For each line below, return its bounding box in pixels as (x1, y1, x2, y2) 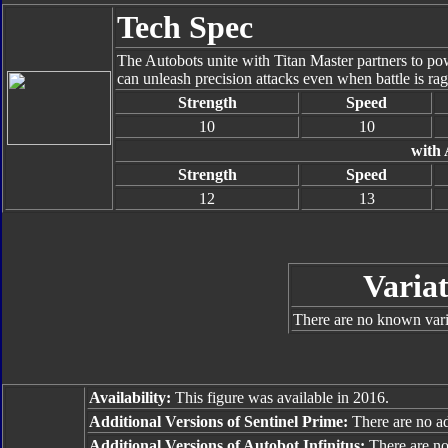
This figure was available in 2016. (171, 389, 389, 406)
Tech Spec (117, 9, 253, 45)
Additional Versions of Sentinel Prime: (89, 413, 348, 430)
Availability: (89, 389, 171, 406)
